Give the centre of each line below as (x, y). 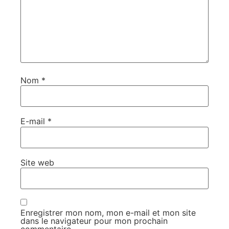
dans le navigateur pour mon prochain (94, 221)
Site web (37, 162)
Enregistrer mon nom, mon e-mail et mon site (108, 213)
